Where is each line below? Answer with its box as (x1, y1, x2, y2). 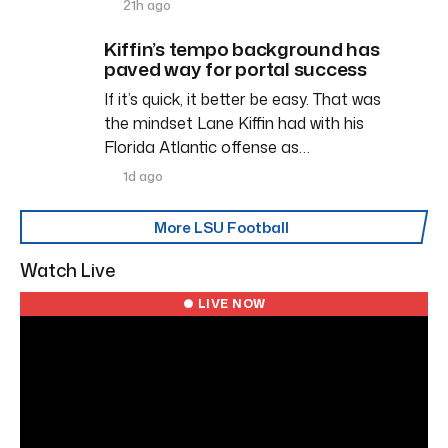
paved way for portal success (104, 54, 367, 82)
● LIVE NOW (182, 294, 266, 312)
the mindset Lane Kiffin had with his (104, 111, 364, 134)
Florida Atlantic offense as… (104, 135, 310, 158)
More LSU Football (153, 216, 289, 238)
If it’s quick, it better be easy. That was (104, 87, 381, 110)
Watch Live (20, 256, 116, 283)
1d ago (120, 166, 164, 185)
